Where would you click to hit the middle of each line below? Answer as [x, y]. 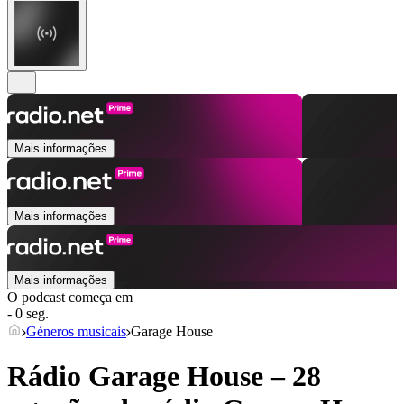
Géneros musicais [76, 332]
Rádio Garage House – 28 [164, 376]
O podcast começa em [70, 298]
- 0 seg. [28, 314]
